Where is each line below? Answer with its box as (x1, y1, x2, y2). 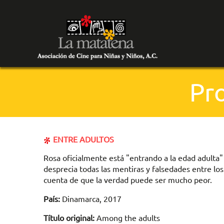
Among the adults (94, 212, 160, 223)
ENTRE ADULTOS (51, 134, 114, 144)
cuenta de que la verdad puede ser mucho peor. (43, 174, 212, 185)
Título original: (43, 212, 94, 223)
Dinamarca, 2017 (60, 193, 121, 204)
